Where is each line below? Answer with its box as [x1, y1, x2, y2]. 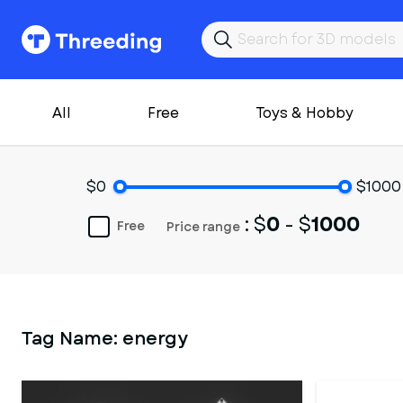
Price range [166, 218, 240, 236]
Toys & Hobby [255, 103, 354, 123]
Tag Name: [22, 326, 122, 352]
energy [122, 326, 188, 352]
